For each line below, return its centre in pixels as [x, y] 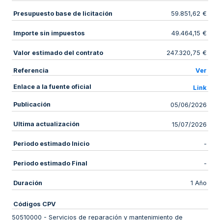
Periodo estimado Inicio [51, 143]
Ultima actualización [46, 124]
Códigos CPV [34, 204]
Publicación [32, 105]
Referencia [31, 70]
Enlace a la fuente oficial [52, 86]
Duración [27, 183]
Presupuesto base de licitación [63, 13]
